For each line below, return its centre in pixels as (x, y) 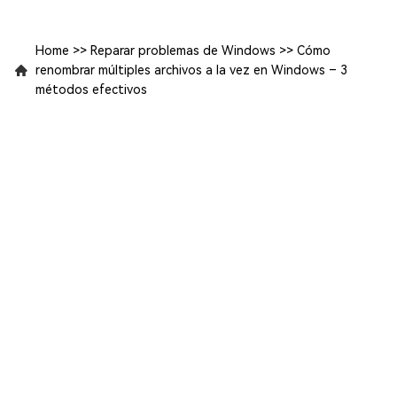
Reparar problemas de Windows (183, 51)
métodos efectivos (91, 90)
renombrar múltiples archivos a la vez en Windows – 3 (191, 70)
